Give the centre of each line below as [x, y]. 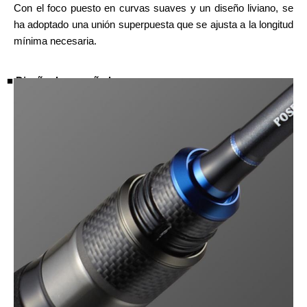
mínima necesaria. [55, 40]
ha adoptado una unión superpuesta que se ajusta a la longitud [153, 24]
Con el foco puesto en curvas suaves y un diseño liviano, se [153, 8]
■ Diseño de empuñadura [67, 80]
